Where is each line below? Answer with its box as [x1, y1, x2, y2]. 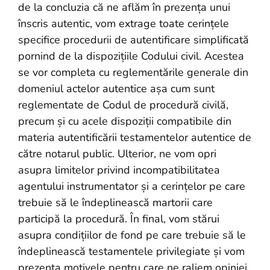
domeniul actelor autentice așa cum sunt [18, 81, 215, 96]
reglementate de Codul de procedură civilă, [18, 98, 228, 112]
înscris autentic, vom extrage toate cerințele [18, 16, 229, 31]
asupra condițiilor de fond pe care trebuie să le [18, 228, 246, 242]
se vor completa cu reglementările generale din [18, 65, 248, 80]
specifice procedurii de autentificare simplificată [18, 33, 249, 47]
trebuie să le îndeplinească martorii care [18, 195, 213, 210]
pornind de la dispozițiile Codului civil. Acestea [18, 49, 244, 63]
